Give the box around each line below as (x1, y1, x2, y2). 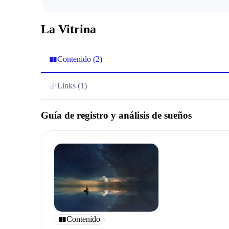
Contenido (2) (57, 55, 102, 64)
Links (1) (57, 81, 87, 90)
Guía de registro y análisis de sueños (41, 109, 192, 121)
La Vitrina (41, 22, 96, 36)
